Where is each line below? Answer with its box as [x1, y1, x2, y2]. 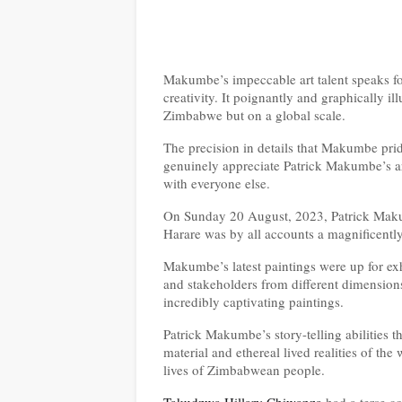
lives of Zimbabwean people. [163, 361, 325, 379]
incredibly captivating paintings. [163, 293, 344, 310]
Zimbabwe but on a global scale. [163, 106, 345, 124]
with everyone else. [163, 174, 270, 192]
